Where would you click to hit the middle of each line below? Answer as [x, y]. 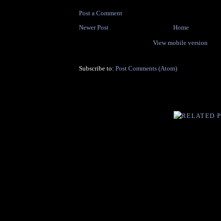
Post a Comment [101, 13]
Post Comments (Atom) [146, 69]
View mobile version [180, 43]
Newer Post [94, 28]
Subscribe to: [97, 69]
